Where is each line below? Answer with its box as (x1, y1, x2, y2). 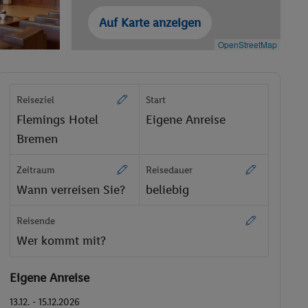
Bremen (16, 131, 58, 146)
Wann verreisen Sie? (16, 181, 126, 197)
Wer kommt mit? (16, 232, 107, 248)
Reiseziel (16, 93, 55, 106)
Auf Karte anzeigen (99, 14, 201, 30)
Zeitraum (16, 164, 56, 176)
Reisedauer (145, 164, 192, 176)
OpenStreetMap (218, 38, 277, 50)
